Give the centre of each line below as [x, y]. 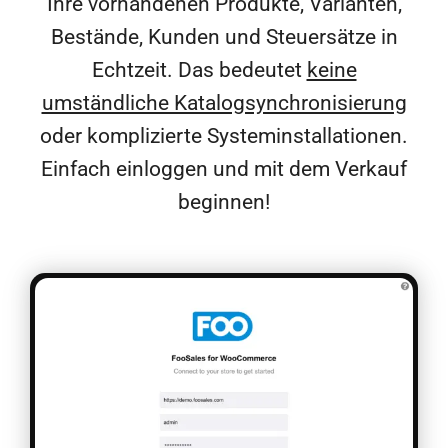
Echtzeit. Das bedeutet [199, 70]
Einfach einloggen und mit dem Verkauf [224, 169]
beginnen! [224, 202]
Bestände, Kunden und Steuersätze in [224, 37]
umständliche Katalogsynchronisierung [224, 103]
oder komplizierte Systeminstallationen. [224, 136]
